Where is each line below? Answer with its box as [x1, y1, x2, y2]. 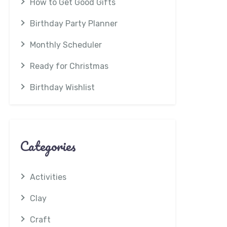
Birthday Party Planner [30, 19, 118, 28]
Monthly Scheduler [30, 40, 102, 50]
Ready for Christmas [30, 61, 108, 71]
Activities [30, 172, 66, 182]
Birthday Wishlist [30, 83, 95, 92]
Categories [20, 135, 76, 157]
